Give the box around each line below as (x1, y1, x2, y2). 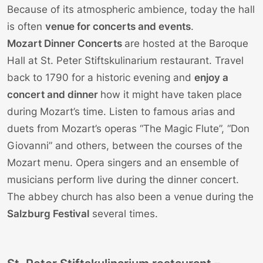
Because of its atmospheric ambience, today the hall (7, 4, 255, 16)
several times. (89, 208, 158, 220)
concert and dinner (7, 89, 100, 101)
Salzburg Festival (7, 208, 89, 220)
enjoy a (194, 72, 228, 84)
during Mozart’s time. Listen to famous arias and (7, 106, 235, 118)
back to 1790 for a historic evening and (7, 72, 194, 84)
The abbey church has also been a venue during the (7, 191, 254, 203)
